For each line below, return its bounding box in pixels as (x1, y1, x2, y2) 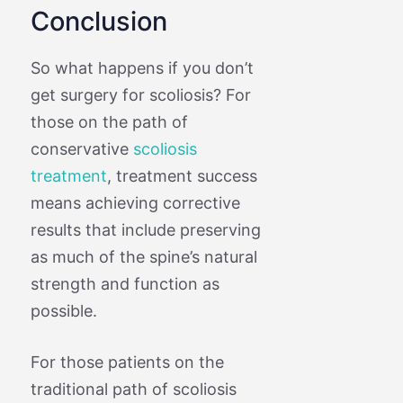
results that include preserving (30, 219, 261, 239)
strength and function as (30, 273, 219, 293)
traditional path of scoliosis (30, 379, 237, 399)
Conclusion (30, 4, 167, 37)
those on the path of (30, 112, 188, 131)
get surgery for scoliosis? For (30, 85, 251, 104)
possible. (30, 300, 97, 320)
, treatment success (106, 166, 257, 185)
